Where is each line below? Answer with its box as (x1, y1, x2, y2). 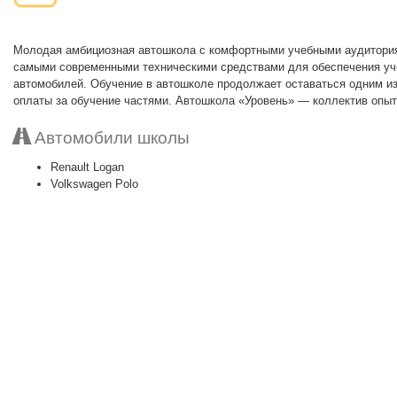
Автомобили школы (30, 128, 190, 147)
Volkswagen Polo (51, 177, 138, 191)
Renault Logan (51, 160, 124, 174)
